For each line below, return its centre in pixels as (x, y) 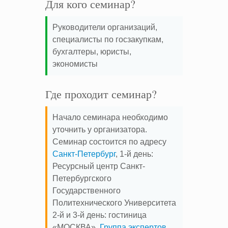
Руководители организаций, (105, 27)
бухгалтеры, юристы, (92, 52)
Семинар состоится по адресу (109, 142)
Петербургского (82, 178)
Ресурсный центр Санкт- (99, 166)
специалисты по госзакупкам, (108, 39)
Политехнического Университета (114, 203)
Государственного (87, 191)
